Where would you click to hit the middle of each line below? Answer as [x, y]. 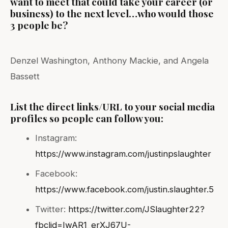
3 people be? [39, 25]
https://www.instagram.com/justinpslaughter [123, 153]
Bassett [25, 76]
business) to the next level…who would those [112, 13]
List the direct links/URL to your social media [112, 106]
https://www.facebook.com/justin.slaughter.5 [125, 189]
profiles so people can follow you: [87, 118]
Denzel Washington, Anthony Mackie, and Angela [109, 60]
